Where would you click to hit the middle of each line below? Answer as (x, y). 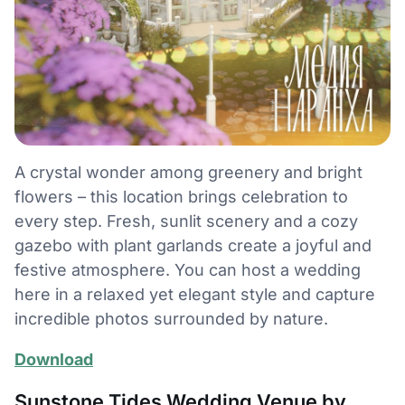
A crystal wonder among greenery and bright (188, 173)
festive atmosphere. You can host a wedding (188, 270)
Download (54, 360)
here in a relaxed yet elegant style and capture (195, 295)
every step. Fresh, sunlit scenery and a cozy (186, 221)
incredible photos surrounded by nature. (171, 319)
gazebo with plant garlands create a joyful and (193, 246)
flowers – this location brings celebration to (181, 197)
